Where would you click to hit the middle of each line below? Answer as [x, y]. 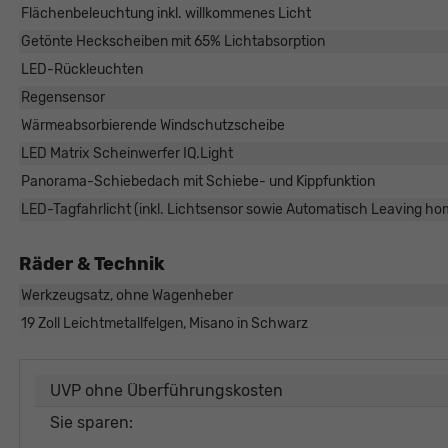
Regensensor [62, 98]
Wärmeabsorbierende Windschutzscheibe [152, 126]
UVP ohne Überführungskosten [166, 391]
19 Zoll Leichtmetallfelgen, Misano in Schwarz [164, 324]
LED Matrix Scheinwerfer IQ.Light [126, 154]
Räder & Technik [91, 264]
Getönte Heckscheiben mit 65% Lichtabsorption [172, 42]
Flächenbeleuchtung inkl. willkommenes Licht [165, 14]
